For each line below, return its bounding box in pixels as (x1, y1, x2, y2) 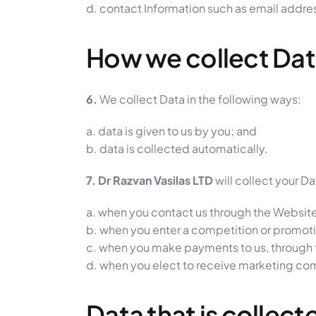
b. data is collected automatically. (86, 140, 268, 156)
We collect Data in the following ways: (99, 91, 301, 107)
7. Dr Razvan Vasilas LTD (86, 172, 213, 188)
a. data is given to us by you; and (86, 123, 257, 138)
